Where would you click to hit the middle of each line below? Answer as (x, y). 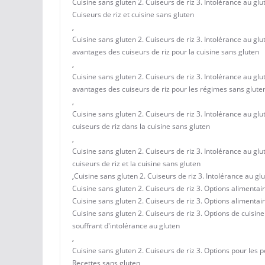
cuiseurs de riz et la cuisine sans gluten (136, 164)
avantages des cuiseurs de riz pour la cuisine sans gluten (166, 52)
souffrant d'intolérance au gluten (126, 226)
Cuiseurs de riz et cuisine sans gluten (133, 14)
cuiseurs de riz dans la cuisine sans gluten (141, 126)
